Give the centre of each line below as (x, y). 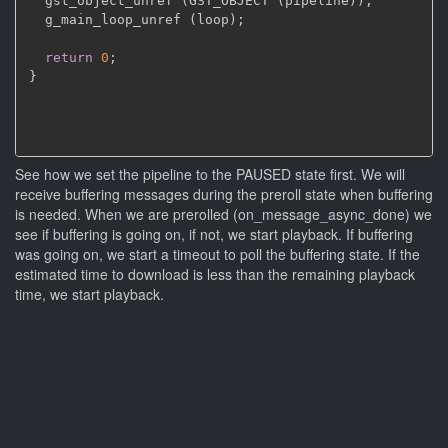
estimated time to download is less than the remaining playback (215, 273)
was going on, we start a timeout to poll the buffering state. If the (217, 253)
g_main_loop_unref (109, 19)
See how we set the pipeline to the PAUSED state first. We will (210, 173)
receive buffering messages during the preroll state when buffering (224, 193)
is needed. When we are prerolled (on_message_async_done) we (223, 213)
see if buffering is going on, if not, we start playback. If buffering (214, 233)
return (69, 57)
